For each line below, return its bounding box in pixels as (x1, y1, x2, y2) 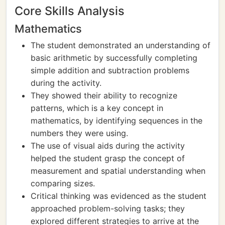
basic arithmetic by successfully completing (31, 53, 197, 63)
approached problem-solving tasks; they (31, 203, 185, 213)
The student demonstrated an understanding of (31, 40, 210, 50)
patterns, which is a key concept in (31, 103, 163, 113)
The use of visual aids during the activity (31, 141, 185, 151)
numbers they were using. (31, 128, 128, 138)
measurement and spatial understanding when (31, 166, 205, 176)
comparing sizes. (31, 178, 95, 188)
